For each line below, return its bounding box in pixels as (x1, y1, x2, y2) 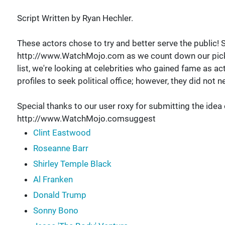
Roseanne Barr (33, 143, 88, 153)
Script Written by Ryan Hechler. (17, 13, 133, 23)
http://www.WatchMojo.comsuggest (17, 113, 156, 124)
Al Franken (33, 174, 73, 184)
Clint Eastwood (33, 127, 91, 138)
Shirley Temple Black (33, 158, 111, 169)
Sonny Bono (33, 205, 78, 215)
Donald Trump (33, 189, 86, 200)
